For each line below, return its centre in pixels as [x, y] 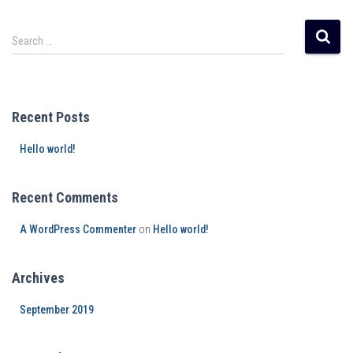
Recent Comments [65, 197]
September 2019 [57, 310]
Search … [32, 41]
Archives [38, 278]
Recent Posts [51, 117]
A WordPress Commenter [78, 229]
